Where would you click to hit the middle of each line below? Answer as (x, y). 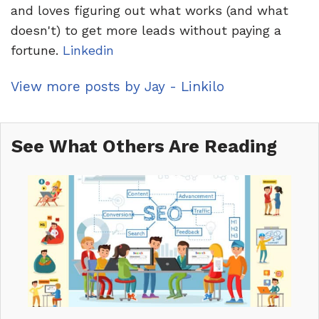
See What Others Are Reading (144, 146)
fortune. (37, 51)
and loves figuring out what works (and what (150, 11)
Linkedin (88, 51)
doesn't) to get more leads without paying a (146, 31)
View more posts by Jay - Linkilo (117, 86)
